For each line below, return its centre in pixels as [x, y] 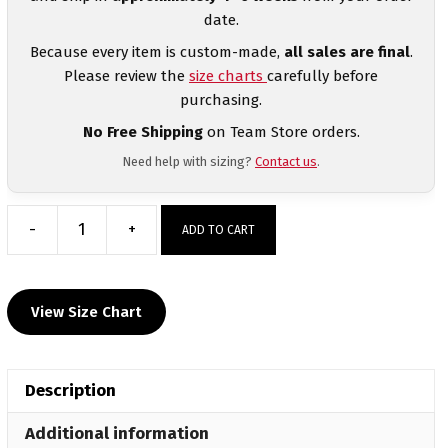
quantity [188, 390]
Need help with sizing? [188, 161]
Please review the [126, 75]
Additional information [117, 433]
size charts [228, 75]
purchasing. [221, 99]
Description [70, 390]
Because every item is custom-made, [156, 51]
